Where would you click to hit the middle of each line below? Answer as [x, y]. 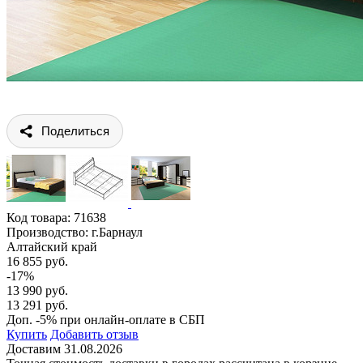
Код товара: [40, 217]
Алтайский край [52, 246]
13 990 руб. [37, 290]
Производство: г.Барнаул [75, 232]
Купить [27, 334]
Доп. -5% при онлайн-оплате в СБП [106, 319]
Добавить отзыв [94, 334]
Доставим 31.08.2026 [64, 348]
